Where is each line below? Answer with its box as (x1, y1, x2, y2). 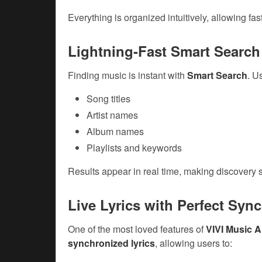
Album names (87, 125, 144, 139)
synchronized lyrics (68, 236, 155, 250)
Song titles (87, 92, 130, 106)
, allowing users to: (155, 236, 232, 250)
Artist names (87, 108, 138, 122)
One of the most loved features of (68, 222, 206, 236)
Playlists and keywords (87, 141, 182, 155)
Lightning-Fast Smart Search (68, 41, 260, 61)
